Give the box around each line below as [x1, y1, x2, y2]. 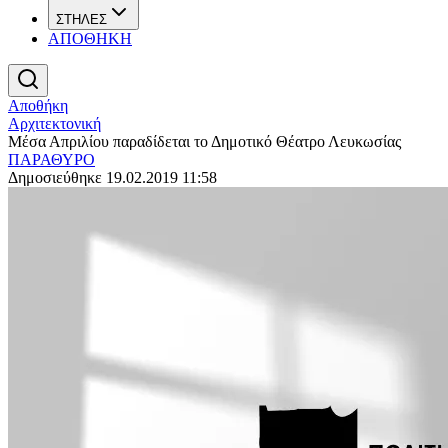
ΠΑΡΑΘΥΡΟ [8, 151, 95, 168]
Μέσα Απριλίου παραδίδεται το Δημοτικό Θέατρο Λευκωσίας [8, 133, 401, 150]
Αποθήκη [8, 97, 68, 114]
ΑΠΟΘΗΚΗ [48, 30, 132, 47]
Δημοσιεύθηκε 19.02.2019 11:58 [8, 169, 217, 186]
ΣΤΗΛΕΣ [56, 12, 107, 27]
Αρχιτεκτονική [8, 115, 101, 132]
